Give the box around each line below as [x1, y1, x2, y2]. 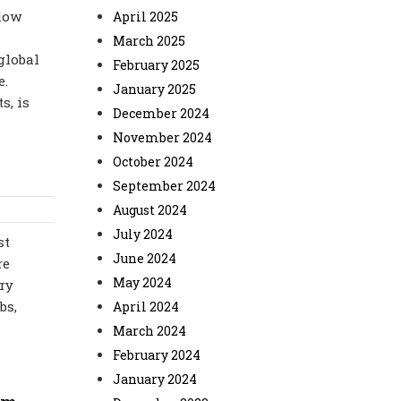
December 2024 [113, 105, 209, 122]
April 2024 [113, 298, 179, 315]
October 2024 [113, 153, 193, 170]
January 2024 [113, 371, 197, 388]
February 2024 [113, 346, 200, 363]
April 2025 [113, 8, 178, 25]
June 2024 [113, 250, 176, 267]
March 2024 [113, 322, 186, 339]
